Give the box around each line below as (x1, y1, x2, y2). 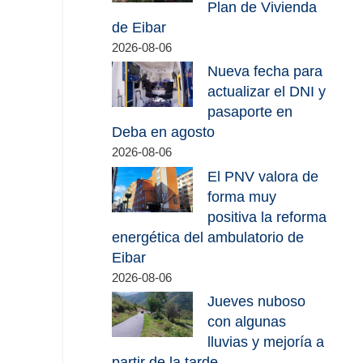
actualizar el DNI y (207, 83, 327, 100)
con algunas (207, 314, 287, 331)
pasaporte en (207, 104, 293, 121)
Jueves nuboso (207, 293, 306, 310)
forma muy (207, 188, 277, 205)
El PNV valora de (207, 168, 319, 185)
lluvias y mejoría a (207, 334, 325, 351)
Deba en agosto (112, 124, 216, 141)
